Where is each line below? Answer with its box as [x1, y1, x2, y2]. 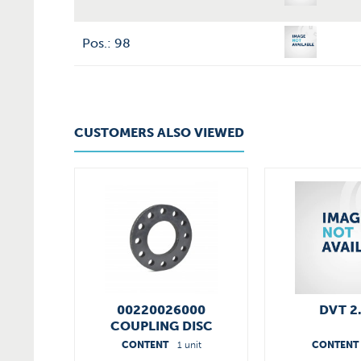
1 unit [176, 339, 201, 351]
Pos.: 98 [82, 35, 131, 51]
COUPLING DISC [110, 318, 213, 334]
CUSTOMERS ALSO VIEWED [74, 125, 244, 140]
